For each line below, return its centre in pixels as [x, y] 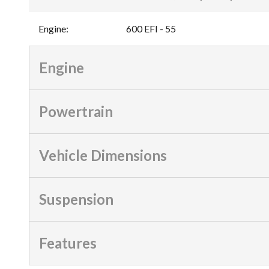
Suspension [76, 199]
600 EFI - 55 [151, 28]
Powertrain [76, 111]
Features [68, 243]
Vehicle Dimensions [103, 155]
